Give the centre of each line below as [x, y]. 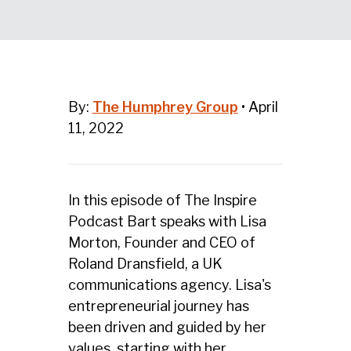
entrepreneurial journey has [158, 306]
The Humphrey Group [165, 107]
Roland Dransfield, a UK [145, 264]
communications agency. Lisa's [169, 285]
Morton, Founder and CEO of [161, 242]
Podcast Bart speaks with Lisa [167, 221]
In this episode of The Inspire [162, 200]
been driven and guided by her [167, 327]
